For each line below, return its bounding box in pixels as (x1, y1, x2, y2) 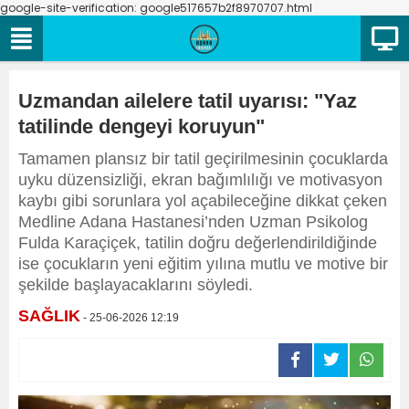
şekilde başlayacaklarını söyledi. (18, 276, 253, 294)
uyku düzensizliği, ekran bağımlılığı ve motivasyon (18, 171, 383, 189)
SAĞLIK (18, 307, 80, 325)
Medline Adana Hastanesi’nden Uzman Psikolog (18, 213, 368, 231)
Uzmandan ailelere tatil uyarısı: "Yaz (18, 89, 357, 112)
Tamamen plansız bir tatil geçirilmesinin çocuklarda (18, 150, 388, 168)
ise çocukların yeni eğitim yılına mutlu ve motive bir (18, 255, 388, 273)
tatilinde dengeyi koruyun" (18, 115, 265, 138)
